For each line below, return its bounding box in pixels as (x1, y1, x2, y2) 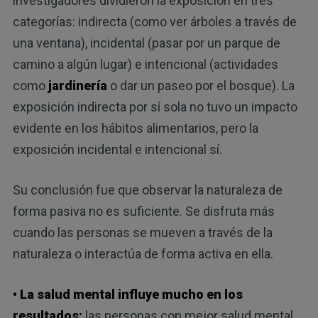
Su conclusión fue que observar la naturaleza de (12, 182, 283, 198)
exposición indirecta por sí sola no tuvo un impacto (12, 99, 297, 115)
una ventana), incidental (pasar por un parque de (12, 35, 280, 51)
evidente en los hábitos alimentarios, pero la (12, 121, 258, 136)
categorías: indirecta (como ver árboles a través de (12, 14, 297, 30)
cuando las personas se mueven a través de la (12, 225, 273, 241)
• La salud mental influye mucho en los (12, 287, 243, 302)
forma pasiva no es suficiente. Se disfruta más (12, 204, 275, 219)
